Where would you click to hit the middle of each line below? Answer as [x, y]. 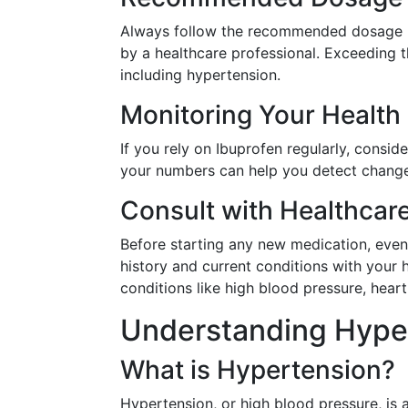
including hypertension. [200, 75]
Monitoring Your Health [260, 115]
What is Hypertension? [258, 370]
